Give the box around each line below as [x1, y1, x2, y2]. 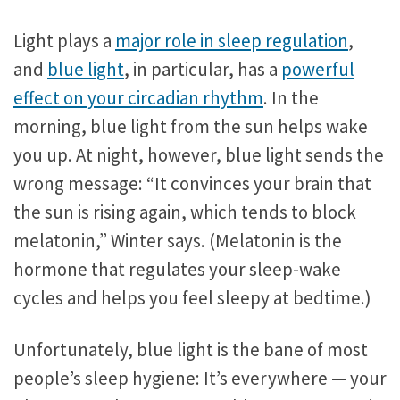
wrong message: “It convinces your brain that [13, 171, 371, 196]
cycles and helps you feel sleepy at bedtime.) [13, 285, 371, 310]
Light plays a [13, 28, 115, 53]
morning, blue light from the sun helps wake [13, 113, 368, 138]
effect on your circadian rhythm [13, 85, 263, 110]
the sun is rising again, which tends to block [13, 199, 356, 224]
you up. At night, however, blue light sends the [13, 142, 384, 167]
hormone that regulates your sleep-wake [13, 256, 341, 281]
